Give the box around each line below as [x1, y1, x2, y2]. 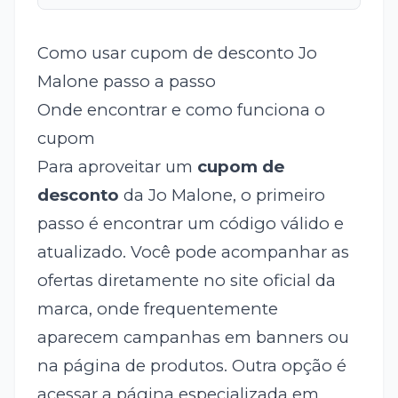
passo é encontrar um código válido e [36, 213, 344, 235]
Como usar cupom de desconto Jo [36, 43, 317, 64]
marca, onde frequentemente [36, 298, 278, 320]
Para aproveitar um [36, 156, 197, 178]
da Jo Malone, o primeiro [118, 185, 325, 206]
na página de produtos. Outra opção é [36, 355, 346, 377]
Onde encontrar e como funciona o [36, 99, 325, 121]
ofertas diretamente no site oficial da [36, 270, 336, 291]
